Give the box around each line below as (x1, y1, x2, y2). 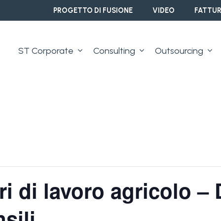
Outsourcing (155, 45, 203, 56)
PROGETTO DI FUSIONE (53, 6, 133, 15)
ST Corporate (18, 45, 74, 56)
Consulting (93, 45, 135, 56)
